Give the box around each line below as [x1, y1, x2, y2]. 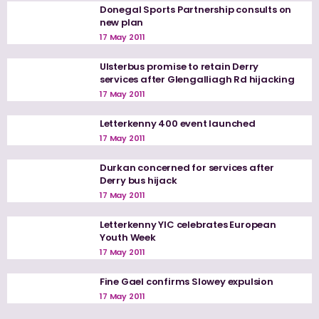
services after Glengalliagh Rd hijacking [99, 73, 295, 87]
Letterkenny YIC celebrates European [99, 218, 276, 232]
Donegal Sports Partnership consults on [99, 3, 292, 17]
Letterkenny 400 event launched [99, 117, 256, 131]
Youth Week [99, 231, 156, 245]
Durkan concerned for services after [99, 161, 274, 175]
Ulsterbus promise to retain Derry [99, 60, 259, 74]
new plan [99, 16, 144, 30]
